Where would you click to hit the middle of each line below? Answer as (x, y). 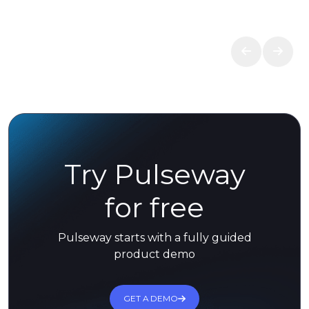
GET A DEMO (151, 298)
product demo (154, 254)
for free (154, 207)
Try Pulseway (154, 174)
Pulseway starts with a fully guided (154, 237)
